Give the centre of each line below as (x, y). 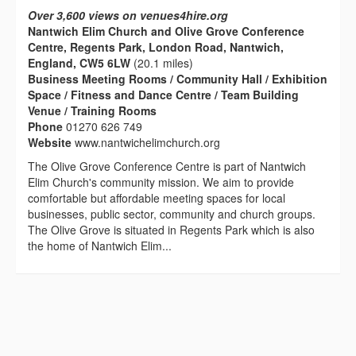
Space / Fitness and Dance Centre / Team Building (163, 95)
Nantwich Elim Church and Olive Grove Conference (166, 31)
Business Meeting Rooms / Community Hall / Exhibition (178, 79)
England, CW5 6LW (79, 63)
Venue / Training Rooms (92, 111)
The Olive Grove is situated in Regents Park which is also (171, 230)
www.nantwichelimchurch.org (147, 143)
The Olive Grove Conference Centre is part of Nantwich (167, 166)
